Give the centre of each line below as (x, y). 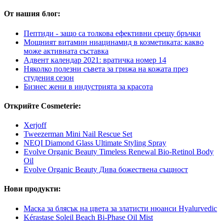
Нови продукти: (32, 189)
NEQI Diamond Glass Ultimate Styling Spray (95, 143)
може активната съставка (66, 51)
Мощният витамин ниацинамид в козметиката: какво (114, 42)
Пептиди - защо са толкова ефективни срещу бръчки (112, 33)
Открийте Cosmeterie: (42, 106)
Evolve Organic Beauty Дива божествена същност (106, 170)
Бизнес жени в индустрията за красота (88, 86)
